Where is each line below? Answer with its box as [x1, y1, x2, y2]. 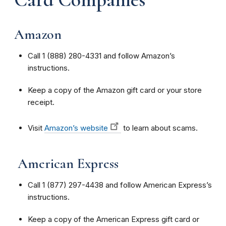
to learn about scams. [121, 123, 198, 133]
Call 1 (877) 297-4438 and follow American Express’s [28, 180, 212, 190]
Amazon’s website [44, 123, 108, 133]
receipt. [28, 97, 54, 107]
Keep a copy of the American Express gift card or [28, 214, 199, 224]
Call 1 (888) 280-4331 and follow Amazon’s [28, 50, 175, 61]
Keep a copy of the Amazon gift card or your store [28, 85, 202, 95]
